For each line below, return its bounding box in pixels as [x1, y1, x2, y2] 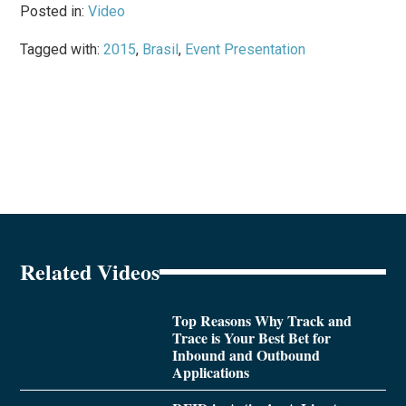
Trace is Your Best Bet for [171, 327, 331, 349]
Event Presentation [185, 41, 306, 59]
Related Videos [20, 256, 160, 288]
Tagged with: [20, 41, 104, 59]
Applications [171, 362, 249, 383]
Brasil [142, 41, 179, 59]
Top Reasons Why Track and [171, 310, 352, 332]
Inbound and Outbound [171, 344, 320, 366]
